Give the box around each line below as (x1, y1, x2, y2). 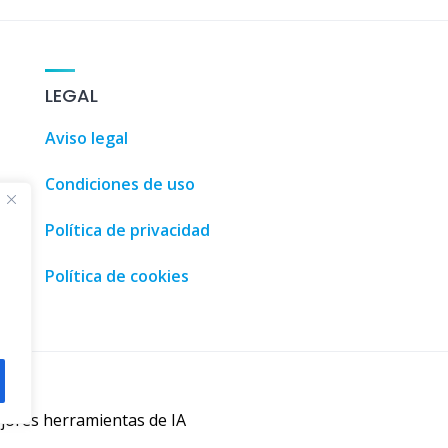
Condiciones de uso (44, 173, 195, 195)
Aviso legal (44, 127, 128, 149)
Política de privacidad (44, 219, 210, 241)
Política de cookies (44, 265, 189, 287)
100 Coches (359, 70, 445, 92)
